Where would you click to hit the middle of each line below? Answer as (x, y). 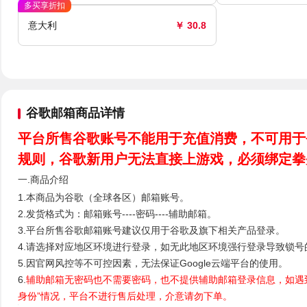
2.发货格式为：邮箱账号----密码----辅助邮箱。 (117, 214)
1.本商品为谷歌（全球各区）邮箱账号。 (103, 197)
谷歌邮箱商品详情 (75, 113)
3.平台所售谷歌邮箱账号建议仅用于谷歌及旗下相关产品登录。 (151, 230)
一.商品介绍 (43, 180)
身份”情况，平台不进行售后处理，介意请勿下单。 (125, 296)
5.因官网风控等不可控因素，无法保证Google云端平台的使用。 (153, 263)
